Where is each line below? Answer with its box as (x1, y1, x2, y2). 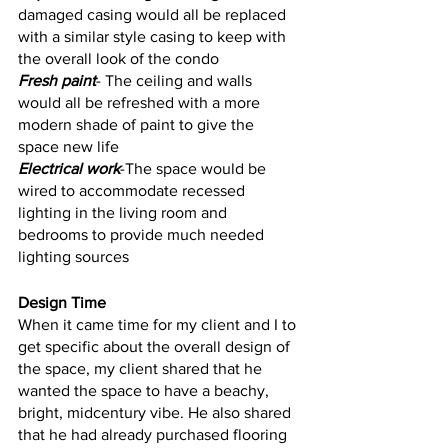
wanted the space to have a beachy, (18, 381, 273, 399)
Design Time (18, 293, 106, 311)
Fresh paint (18, 71, 96, 89)
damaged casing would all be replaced (18, 5, 290, 23)
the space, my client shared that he (18, 359, 266, 377)
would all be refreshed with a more (18, 93, 264, 111)
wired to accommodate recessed (18, 181, 249, 199)
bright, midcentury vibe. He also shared (18, 403, 295, 421)
